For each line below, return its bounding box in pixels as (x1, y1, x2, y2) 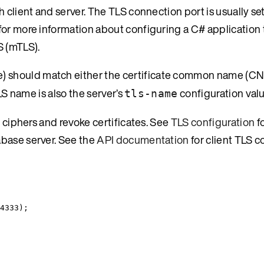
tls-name (124, 87, 178, 100)
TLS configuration (170, 114, 255, 130)
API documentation (97, 131, 189, 147)
